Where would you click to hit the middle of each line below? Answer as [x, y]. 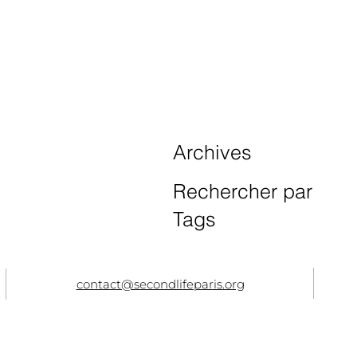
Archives [212, 152]
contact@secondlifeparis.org [160, 284]
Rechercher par [243, 191]
